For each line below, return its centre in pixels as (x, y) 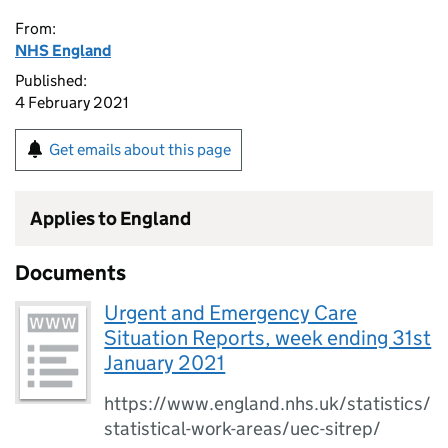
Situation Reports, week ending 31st (268, 338)
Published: (51, 80)
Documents (70, 273)
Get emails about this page (140, 149)
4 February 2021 (72, 102)
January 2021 (165, 363)
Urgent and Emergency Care (231, 313)
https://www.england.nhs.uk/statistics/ (268, 403)
